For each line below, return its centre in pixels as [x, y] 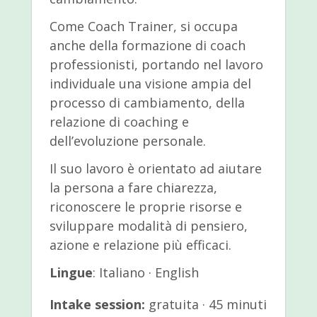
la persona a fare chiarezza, [133, 188]
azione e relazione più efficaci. [140, 245]
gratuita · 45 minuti [206, 305]
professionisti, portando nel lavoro [156, 65]
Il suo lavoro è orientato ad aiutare [155, 169]
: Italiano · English [145, 273]
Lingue [71, 273]
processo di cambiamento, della [147, 103]
